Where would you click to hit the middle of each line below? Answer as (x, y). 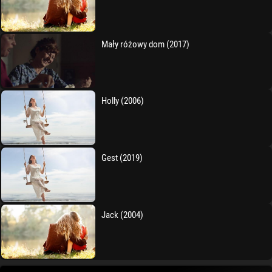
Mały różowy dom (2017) (146, 44)
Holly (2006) (123, 101)
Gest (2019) (122, 158)
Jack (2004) (123, 215)
